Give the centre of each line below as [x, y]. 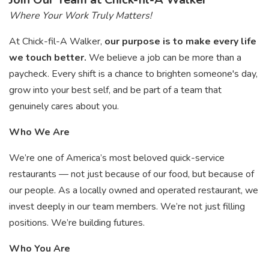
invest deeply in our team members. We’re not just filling [127, 207]
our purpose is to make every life [180, 41]
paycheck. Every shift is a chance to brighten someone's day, [133, 74]
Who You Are [40, 249]
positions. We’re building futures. [77, 223]
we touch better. [49, 58]
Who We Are [39, 132]
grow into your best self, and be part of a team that [115, 90]
